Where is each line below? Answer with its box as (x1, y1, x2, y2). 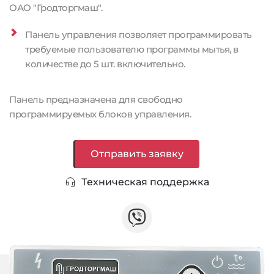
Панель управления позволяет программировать (25, 29, 252, 41)
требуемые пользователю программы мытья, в (25, 43, 239, 56)
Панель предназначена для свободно (9, 94, 183, 106)
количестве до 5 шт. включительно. (25, 58, 185, 70)
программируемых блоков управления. (9, 108, 193, 120)
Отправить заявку (91, 148, 183, 160)
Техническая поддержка (81, 176, 209, 188)
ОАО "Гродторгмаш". (9, 2, 102, 14)
